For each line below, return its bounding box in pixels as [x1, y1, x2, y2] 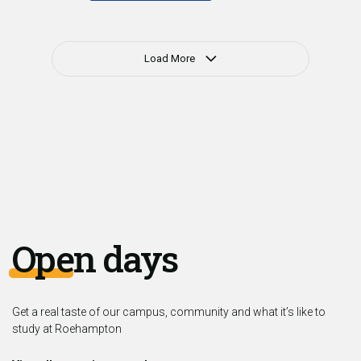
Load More [143, 52, 195, 65]
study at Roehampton [12, 322, 122, 335]
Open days [12, 234, 177, 282]
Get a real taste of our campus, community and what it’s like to [12, 305, 326, 318]
